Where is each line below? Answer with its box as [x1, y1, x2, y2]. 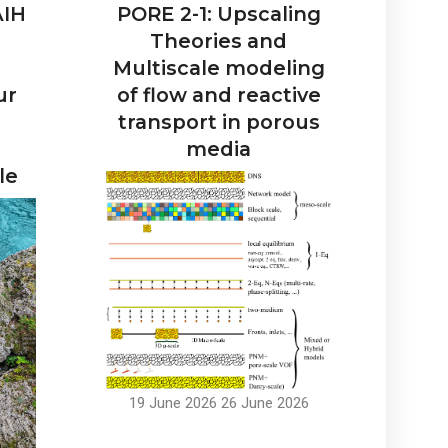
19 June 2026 [128, 394, 217, 413]
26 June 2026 [220, 394, 309, 413]
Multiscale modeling [112, 56, 325, 81]
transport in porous [117, 110, 320, 135]
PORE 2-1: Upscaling [116, 2, 321, 27]
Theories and [150, 29, 287, 54]
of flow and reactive [116, 83, 321, 108]
